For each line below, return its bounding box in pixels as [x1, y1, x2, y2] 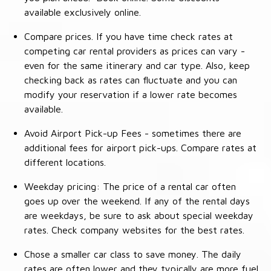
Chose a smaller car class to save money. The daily [24, 248, 241, 260]
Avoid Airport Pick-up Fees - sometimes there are [24, 127, 241, 139]
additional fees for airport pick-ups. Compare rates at [24, 142, 256, 153]
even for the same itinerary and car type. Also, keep [24, 59, 250, 71]
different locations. [24, 156, 106, 168]
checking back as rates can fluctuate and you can [24, 74, 237, 85]
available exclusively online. [24, 6, 141, 18]
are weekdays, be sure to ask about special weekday [24, 209, 253, 221]
